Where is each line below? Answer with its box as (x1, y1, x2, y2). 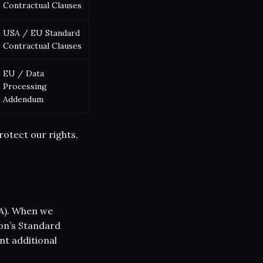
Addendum (3, 93, 43, 104)
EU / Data (3, 68, 44, 79)
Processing (3, 80, 47, 92)
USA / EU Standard (3, 27, 80, 38)
